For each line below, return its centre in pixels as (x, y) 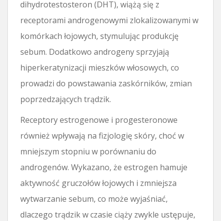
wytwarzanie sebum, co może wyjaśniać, (94, 199)
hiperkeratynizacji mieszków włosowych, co (100, 67)
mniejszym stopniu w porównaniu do (88, 151)
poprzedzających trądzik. (66, 99)
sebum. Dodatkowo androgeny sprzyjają (95, 52)
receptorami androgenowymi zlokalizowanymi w (109, 20)
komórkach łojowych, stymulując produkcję (99, 36)
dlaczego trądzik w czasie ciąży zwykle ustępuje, (108, 214)
